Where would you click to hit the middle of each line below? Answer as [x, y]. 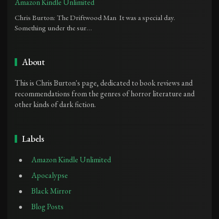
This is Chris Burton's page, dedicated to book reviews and [104, 83]
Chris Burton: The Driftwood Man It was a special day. [95, 17]
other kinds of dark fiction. [55, 104]
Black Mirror [51, 191]
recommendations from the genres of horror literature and [105, 93]
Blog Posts [47, 206]
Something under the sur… [53, 28]
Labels [33, 138]
